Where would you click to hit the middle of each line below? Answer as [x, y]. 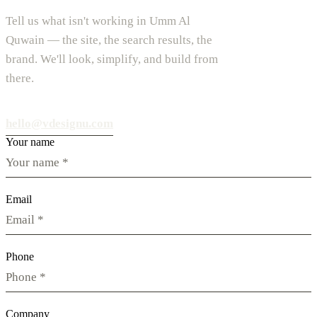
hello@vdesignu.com [59, 123]
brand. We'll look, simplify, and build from [112, 59]
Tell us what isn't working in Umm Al [98, 21]
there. [20, 78]
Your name [30, 142]
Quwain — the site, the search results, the [109, 40]
